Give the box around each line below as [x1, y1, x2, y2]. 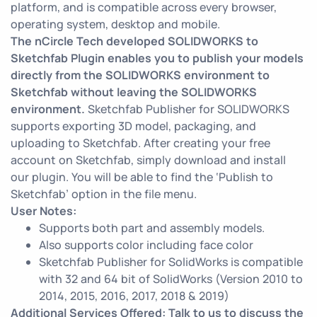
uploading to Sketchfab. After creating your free [11, 135, 270, 151]
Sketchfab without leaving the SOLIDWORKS [11, 84, 257, 100]
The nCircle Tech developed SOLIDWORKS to [11, 33, 258, 49]
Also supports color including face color [39, 237, 253, 253]
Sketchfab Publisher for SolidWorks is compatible [39, 254, 303, 270]
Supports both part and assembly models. [39, 220, 265, 236]
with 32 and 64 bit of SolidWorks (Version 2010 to [39, 271, 303, 287]
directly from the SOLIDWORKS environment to [11, 67, 270, 83]
